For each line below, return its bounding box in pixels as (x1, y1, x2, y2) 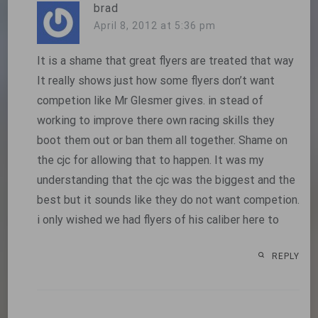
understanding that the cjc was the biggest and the (36, 172, 295, 187)
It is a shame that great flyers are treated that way (36, 53, 294, 67)
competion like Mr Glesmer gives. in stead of (36, 93, 263, 107)
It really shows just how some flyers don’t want (36, 73, 275, 87)
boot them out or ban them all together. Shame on (36, 133, 287, 147)
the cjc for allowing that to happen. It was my (36, 153, 264, 167)
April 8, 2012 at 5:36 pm (93, 19, 216, 31)
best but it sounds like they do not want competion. (36, 192, 300, 207)
